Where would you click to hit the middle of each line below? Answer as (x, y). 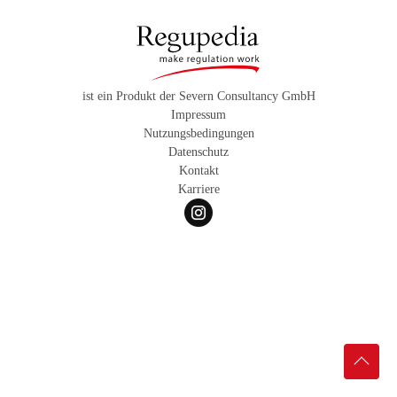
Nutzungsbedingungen (198, 133)
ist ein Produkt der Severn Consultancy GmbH (198, 96)
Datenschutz (198, 152)
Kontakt (198, 170)
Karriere (198, 189)
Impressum (198, 114)
